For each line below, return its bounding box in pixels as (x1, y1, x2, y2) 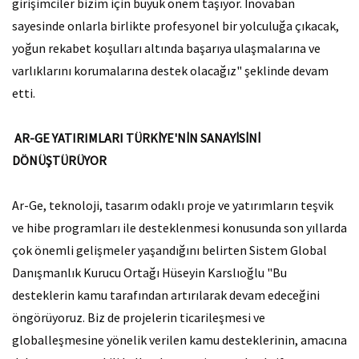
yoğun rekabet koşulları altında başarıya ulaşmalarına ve (12, 40, 321, 56)
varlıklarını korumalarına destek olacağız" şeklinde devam (12, 63, 329, 79)
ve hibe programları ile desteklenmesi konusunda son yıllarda (12, 220, 347, 236)
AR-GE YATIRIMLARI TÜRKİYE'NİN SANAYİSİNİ (14, 130, 260, 146)
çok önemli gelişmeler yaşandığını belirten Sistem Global (12, 242, 327, 258)
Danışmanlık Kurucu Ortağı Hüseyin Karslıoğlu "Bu (12, 264, 287, 280)
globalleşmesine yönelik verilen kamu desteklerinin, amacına (12, 332, 347, 348)
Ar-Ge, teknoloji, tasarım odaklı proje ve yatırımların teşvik (12, 197, 333, 213)
